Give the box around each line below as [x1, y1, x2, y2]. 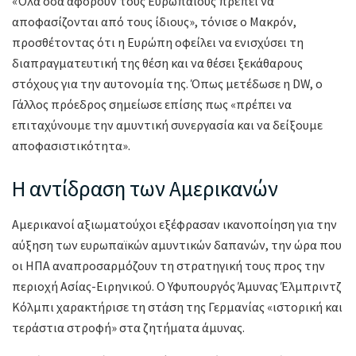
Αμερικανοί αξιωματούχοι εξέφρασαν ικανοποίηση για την [12, 215, 337, 232]
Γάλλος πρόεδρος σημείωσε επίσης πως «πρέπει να [12, 96, 292, 113]
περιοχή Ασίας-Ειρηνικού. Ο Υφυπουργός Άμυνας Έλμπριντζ [12, 277, 342, 294]
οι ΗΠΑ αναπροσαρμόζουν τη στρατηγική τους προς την [12, 257, 325, 273]
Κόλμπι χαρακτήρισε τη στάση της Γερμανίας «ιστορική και [12, 298, 342, 315]
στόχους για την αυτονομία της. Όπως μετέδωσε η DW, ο [12, 75, 323, 92]
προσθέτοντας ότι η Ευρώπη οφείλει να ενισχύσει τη [12, 34, 304, 51]
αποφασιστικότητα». [12, 137, 130, 154]
